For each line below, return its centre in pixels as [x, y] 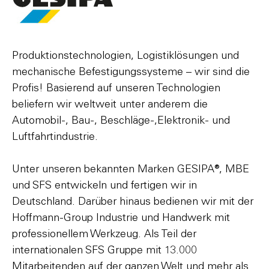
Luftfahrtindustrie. [55, 137]
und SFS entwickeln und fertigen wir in [104, 186]
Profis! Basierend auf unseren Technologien [116, 88]
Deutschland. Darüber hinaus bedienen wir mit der [133, 202]
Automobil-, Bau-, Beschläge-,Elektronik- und [121, 121]
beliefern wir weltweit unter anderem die [110, 104]
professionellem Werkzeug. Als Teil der [104, 234]
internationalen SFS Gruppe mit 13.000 [104, 250]
